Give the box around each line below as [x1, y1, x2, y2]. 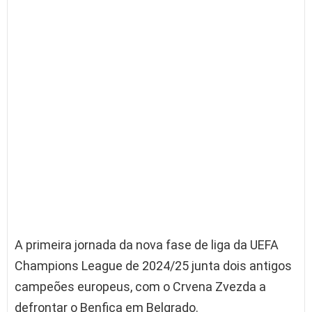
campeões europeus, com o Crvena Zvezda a [15, 279, 266, 295]
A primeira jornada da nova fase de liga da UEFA [15, 237, 279, 253]
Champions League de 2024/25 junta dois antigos [15, 258, 292, 274]
